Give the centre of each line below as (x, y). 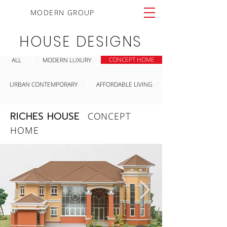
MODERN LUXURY (67, 60)
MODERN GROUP (63, 12)
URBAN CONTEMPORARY (43, 84)
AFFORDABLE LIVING (124, 84)
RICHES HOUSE (49, 117)
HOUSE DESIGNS (81, 42)
